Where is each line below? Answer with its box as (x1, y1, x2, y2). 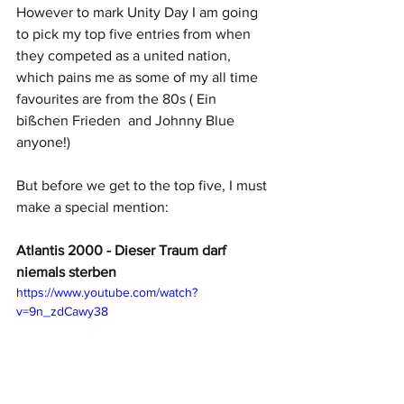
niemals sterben (16, 263, 116, 280)
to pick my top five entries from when (16, 25, 254, 41)
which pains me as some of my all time (16, 69, 262, 85)
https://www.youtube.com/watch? (16, 284, 197, 299)
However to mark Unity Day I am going (16, 4, 262, 20)
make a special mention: (16, 198, 172, 215)
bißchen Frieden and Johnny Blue (16, 112, 238, 128)
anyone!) (16, 133, 70, 150)
